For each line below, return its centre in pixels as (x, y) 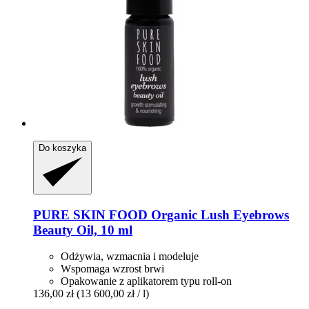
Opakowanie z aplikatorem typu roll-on (146, 281)
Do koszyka (62, 148)
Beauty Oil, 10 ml (83, 230)
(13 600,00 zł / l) (113, 294)
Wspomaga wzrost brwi (112, 269)
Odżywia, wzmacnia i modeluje (130, 257)
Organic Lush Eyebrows (218, 215)
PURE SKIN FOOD (90, 215)
